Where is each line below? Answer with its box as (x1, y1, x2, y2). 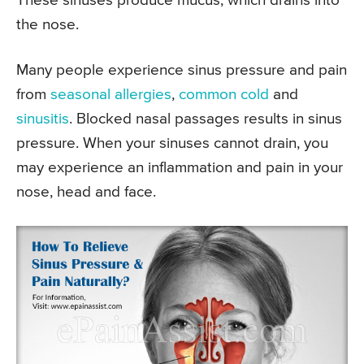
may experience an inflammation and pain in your (16, 160, 343, 176)
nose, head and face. (16, 184, 156, 201)
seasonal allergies (50, 87, 171, 103)
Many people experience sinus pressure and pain (16, 63, 347, 79)
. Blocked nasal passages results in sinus (69, 111, 342, 128)
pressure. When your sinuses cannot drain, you (16, 136, 328, 152)
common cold (179, 87, 269, 103)
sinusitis (16, 111, 69, 128)
